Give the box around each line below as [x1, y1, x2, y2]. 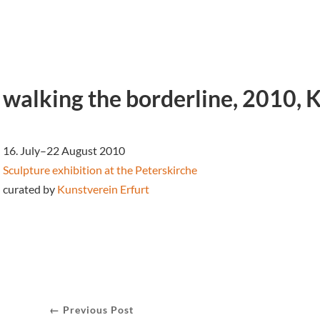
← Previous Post [49, 303, 134, 316]
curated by [3, 181, 55, 196]
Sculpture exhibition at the [3, 162, 133, 176]
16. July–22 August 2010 [3, 143, 125, 157]
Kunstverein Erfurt [57, 181, 149, 196]
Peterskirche [133, 162, 197, 176]
